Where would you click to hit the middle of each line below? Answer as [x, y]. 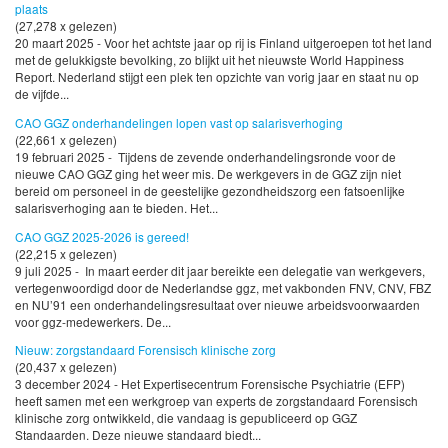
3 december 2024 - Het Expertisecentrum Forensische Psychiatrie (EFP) [210, 384]
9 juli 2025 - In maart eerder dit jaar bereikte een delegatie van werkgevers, [220, 270]
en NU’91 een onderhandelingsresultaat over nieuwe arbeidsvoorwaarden [217, 304]
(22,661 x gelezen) [66, 139]
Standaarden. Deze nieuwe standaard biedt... [138, 435]
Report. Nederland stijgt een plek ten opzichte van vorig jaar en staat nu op [217, 76]
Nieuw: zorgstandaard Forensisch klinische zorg [145, 350]
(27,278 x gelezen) [66, 25]
